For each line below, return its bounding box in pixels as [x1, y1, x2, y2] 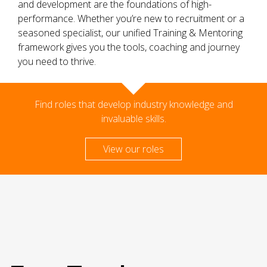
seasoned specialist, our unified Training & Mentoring [18, 26, 243, 40]
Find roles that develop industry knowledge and [34, 98, 233, 111]
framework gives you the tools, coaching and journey [18, 41, 240, 54]
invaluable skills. [101, 112, 166, 126]
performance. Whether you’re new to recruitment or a [18, 12, 244, 26]
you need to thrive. [18, 55, 96, 69]
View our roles [103, 142, 164, 156]
